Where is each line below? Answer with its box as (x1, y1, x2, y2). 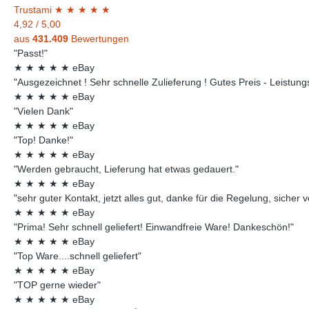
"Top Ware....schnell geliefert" (14, 250, 141, 261)
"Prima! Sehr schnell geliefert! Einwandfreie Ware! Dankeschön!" (14, 221, 294, 232)
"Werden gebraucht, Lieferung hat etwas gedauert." (14, 163, 239, 175)
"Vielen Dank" (14, 105, 73, 117)
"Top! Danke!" (14, 134, 73, 146)
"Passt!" (14, 47, 48, 59)
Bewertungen (71, 32, 129, 44)
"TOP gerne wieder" (14, 279, 101, 290)
